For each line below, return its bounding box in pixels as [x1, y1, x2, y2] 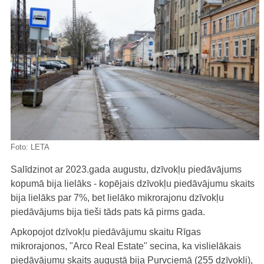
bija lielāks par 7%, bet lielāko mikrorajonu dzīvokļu [11, 192, 224, 203]
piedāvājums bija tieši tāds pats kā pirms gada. [11, 206, 205, 217]
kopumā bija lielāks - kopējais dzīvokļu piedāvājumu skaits [11, 178, 255, 189]
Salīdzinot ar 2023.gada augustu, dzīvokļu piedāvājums [11, 164, 242, 174]
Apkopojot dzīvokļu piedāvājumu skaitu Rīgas [11, 226, 201, 237]
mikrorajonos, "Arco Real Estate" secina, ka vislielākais [11, 240, 241, 251]
